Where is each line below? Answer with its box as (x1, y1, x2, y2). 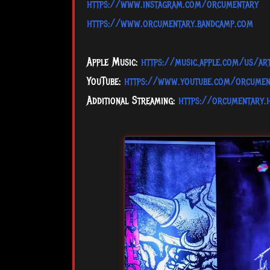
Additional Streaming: (86, 94, 178, 108)
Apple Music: (86, 55, 141, 69)
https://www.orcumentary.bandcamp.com (86, 17, 253, 31)
